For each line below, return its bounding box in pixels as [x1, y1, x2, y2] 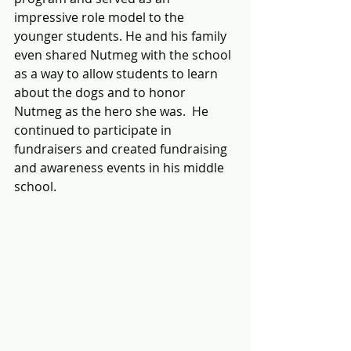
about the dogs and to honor [14, 84, 189, 102]
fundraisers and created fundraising [14, 140, 230, 158]
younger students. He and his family [14, 27, 230, 45]
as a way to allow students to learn [14, 65, 221, 83]
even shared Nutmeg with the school [14, 46, 234, 64]
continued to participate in [14, 121, 175, 139]
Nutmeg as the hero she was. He [14, 103, 212, 121]
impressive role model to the [14, 9, 187, 27]
